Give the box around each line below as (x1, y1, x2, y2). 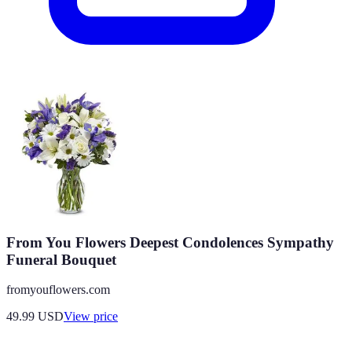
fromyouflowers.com (6, 283, 110, 297)
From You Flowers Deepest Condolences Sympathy (6, 233, 334, 251)
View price (64, 310, 118, 324)
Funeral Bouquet (6, 251, 116, 268)
